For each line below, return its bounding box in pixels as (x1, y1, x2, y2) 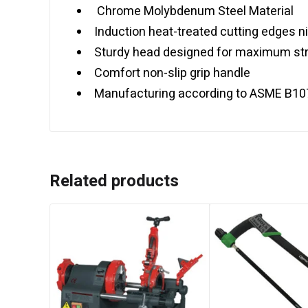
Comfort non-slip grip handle (94, 64, 250, 82)
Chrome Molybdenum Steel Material (94, 2, 294, 21)
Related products (49, 169, 179, 193)
